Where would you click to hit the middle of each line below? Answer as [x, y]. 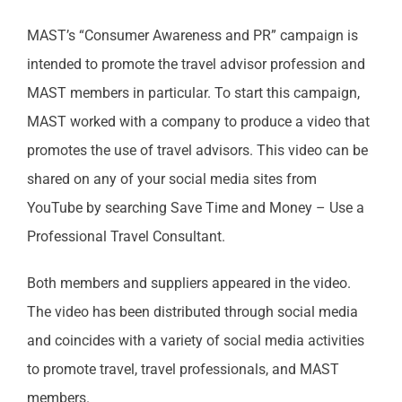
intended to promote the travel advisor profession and [196, 64]
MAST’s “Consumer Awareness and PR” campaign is [192, 35]
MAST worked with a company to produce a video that [198, 121]
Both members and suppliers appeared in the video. [188, 283]
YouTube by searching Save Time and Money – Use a [195, 207]
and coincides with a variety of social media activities [195, 340]
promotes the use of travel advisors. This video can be [197, 150]
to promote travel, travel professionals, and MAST [183, 369]
